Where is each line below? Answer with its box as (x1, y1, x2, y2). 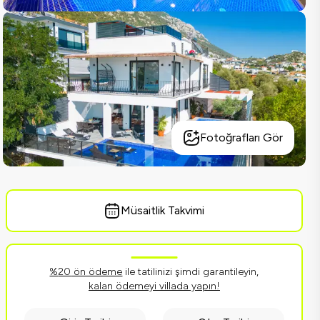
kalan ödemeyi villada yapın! (88, 280, 220, 292)
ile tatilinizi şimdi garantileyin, (122, 266, 259, 278)
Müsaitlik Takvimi (121, 204, 205, 217)
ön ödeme (71, 266, 123, 278)
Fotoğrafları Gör (199, 131, 283, 144)
